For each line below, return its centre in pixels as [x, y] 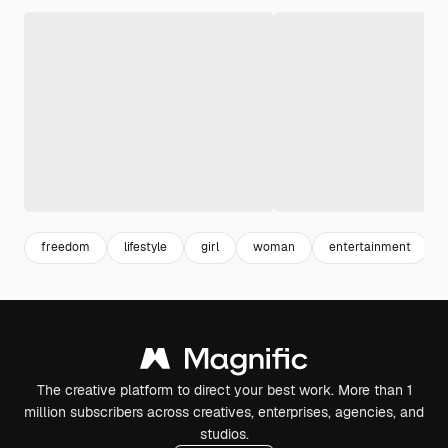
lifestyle [145, 247]
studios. [224, 433]
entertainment [370, 247]
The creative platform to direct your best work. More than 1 [224, 389]
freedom [65, 247]
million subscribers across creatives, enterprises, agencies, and [224, 411]
